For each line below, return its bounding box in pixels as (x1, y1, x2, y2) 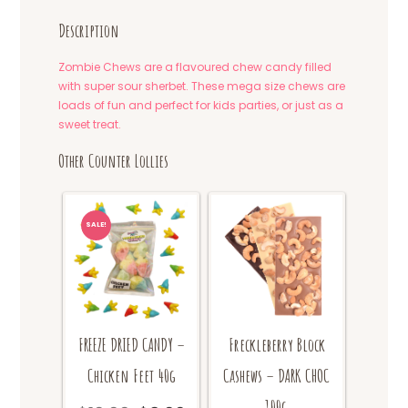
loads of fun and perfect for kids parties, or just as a (58, 97, 344, 113)
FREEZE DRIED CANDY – (77, 333, 185, 357)
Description (58, 19, 120, 43)
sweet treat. (58, 116, 122, 132)
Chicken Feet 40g (87, 364, 176, 388)
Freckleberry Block (228, 333, 325, 357)
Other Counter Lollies (58, 149, 169, 173)
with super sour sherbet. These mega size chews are (58, 77, 346, 94)
